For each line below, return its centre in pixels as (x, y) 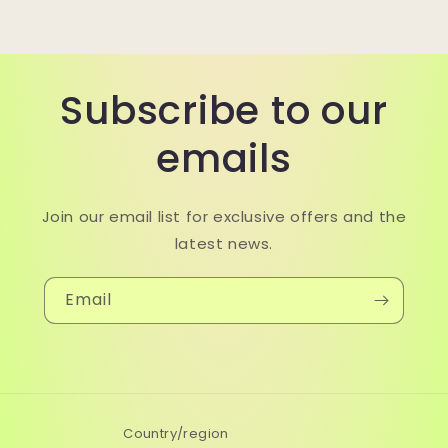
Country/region (176, 434)
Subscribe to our (224, 111)
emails (224, 159)
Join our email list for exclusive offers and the (224, 217)
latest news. (224, 244)
